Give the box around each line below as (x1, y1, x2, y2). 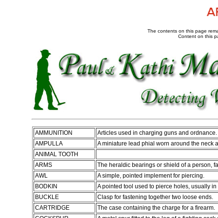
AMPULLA (35, 140, 63, 147)
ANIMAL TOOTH (35, 151, 78, 158)
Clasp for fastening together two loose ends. (97, 194, 213, 200)
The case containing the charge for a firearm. (97, 204, 215, 211)
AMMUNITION (35, 129, 73, 136)
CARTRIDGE (35, 204, 70, 211)
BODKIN (35, 183, 57, 190)
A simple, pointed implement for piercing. (97, 172, 204, 179)
